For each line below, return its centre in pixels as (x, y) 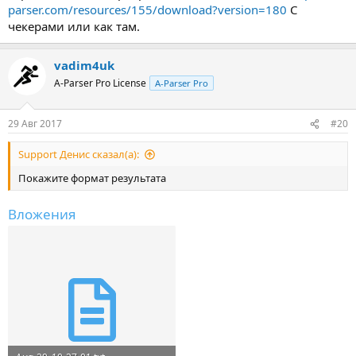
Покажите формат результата (92, 178)
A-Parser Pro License (100, 83)
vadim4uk (84, 65)
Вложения (42, 214)
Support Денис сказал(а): (79, 154)
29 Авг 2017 (35, 124)
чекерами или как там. (74, 26)
